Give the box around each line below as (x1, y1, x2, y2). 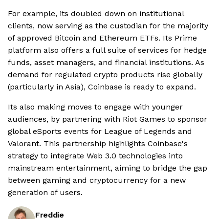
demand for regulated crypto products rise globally (8, 70, 202, 80)
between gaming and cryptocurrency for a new (8, 175, 186, 185)
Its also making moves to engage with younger (8, 102, 183, 112)
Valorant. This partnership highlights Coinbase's (8, 139, 188, 149)
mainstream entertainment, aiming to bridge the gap (8, 163, 207, 173)
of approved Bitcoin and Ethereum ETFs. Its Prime (8, 33, 197, 43)
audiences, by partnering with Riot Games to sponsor (8, 114, 207, 124)
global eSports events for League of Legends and (8, 127, 192, 136)
